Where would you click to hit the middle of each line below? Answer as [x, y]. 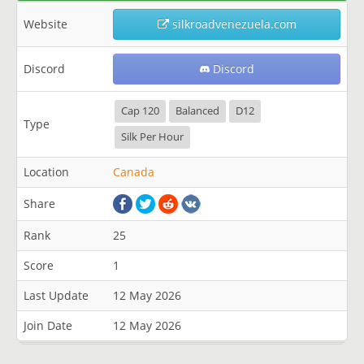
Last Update [56, 295]
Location [46, 172]
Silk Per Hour [152, 137]
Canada [134, 172]
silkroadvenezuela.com [232, 24]
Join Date [48, 325]
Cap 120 [140, 111]
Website [45, 24]
